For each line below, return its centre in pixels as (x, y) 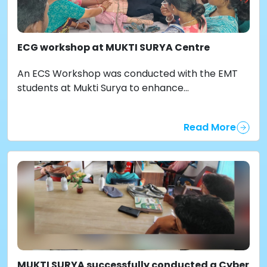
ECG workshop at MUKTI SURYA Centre (114, 47)
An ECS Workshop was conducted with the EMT (128, 74)
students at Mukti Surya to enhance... (103, 88)
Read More (210, 127)
